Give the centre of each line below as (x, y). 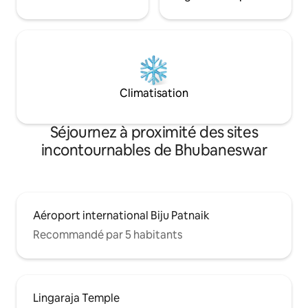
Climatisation (154, 93)
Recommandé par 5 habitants (108, 235)
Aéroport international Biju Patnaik (121, 216)
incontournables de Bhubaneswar (154, 150)
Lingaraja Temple (76, 298)
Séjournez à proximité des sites (154, 132)
